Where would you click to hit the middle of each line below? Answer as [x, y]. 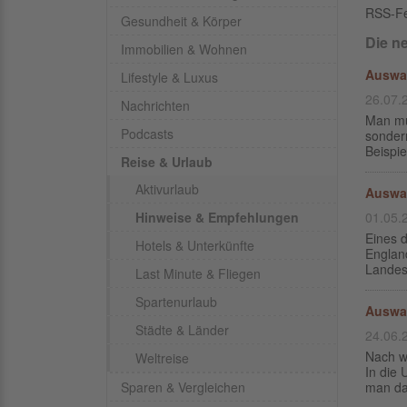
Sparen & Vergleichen [183, 387]
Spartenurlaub [176, 302]
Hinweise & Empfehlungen [217, 217]
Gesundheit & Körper [181, 21]
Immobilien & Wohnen [184, 49]
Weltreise [162, 358]
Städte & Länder [182, 330]
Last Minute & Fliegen [198, 273]
